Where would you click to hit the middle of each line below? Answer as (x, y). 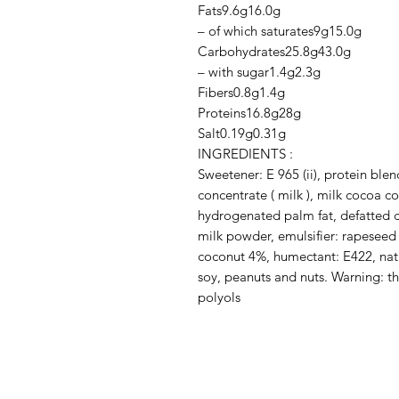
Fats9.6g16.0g (239, 11)
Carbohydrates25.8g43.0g (274, 52)
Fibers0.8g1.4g (241, 93)
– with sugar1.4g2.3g (259, 72)
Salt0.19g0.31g (242, 134)
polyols (219, 297)
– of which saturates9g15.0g (280, 31)
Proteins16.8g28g (249, 113)
